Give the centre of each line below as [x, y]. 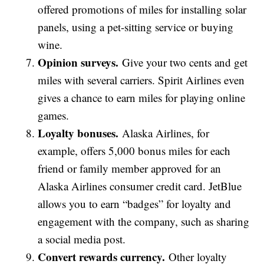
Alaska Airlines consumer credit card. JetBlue [140, 186]
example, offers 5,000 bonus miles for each [134, 151]
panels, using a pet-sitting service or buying [136, 27]
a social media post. [82, 239]
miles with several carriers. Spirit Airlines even [141, 80]
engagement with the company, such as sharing [144, 222]
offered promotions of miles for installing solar [142, 9]
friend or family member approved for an [130, 169]
